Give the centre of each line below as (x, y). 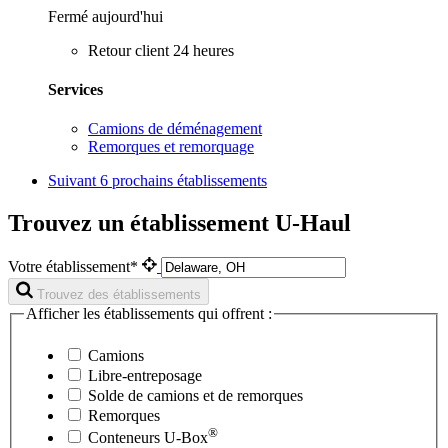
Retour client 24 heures (161, 50)
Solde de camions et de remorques (193, 395)
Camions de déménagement (175, 129)
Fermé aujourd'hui (105, 16)
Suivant (74, 181)
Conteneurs (126, 437)
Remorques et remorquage (171, 147)
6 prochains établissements (183, 181)
